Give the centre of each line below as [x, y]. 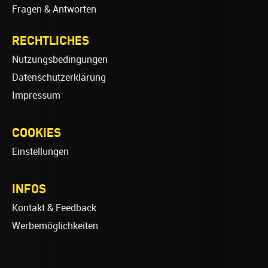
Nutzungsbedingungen [60, 60]
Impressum [36, 96]
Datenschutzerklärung [59, 78]
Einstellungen [40, 152]
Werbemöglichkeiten [55, 226]
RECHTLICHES [51, 40]
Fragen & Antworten [54, 10]
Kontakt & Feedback [54, 208]
